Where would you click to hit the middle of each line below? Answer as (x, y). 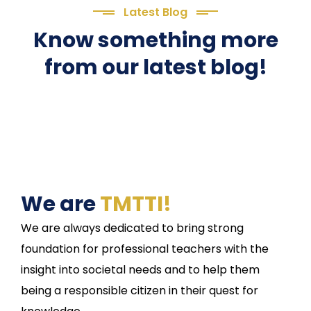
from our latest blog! (155, 68)
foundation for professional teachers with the (145, 249)
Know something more (155, 41)
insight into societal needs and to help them (140, 270)
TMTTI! (136, 204)
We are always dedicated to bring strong (132, 228)
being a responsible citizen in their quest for (140, 291)
